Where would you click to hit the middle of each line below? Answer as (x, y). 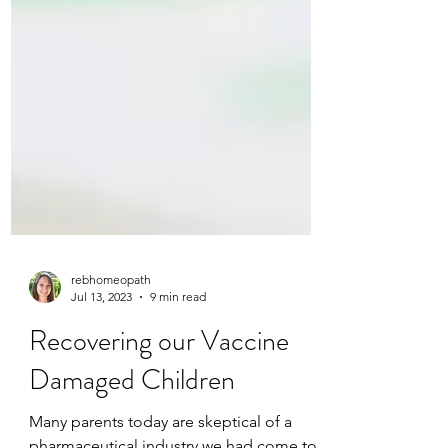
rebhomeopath (111, 329)
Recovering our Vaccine (159, 391)
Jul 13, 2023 (101, 346)
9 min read (178, 346)
